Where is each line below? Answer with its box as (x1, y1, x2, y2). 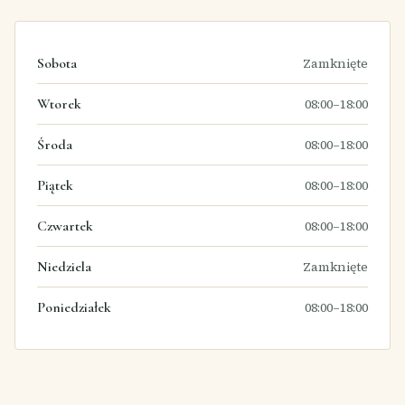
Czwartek (37, 216, 93, 235)
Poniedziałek (37, 297, 111, 316)
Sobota (37, 53, 77, 72)
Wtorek (37, 94, 81, 113)
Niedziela (37, 257, 91, 276)
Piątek (37, 175, 73, 194)
